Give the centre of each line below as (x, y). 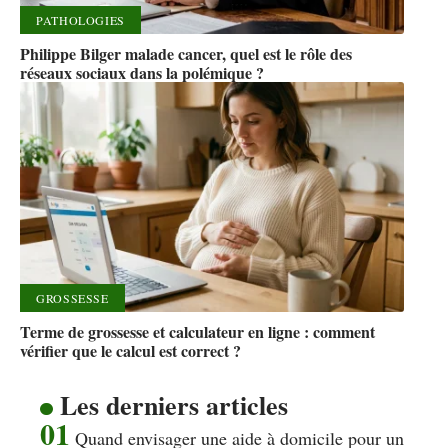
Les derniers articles (173, 405)
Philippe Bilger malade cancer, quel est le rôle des (186, 54)
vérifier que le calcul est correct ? (130, 351)
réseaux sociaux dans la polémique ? (142, 73)
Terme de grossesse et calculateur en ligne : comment (197, 332)
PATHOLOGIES (80, 20)
